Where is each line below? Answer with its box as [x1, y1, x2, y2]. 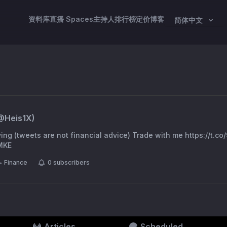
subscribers [53, 159, 90, 166]
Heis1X [5, 113, 32, 123]
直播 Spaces [50, 15, 93, 23]
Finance [4, 159, 27, 166]
